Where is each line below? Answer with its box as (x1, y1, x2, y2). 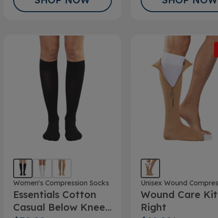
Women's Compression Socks (13, 178, 109, 187)
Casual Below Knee (13, 200, 105, 213)
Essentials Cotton (13, 188, 96, 200)
